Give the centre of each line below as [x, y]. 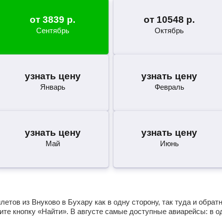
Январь [53, 87]
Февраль [169, 87]
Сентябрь [53, 30]
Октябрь [169, 30]
